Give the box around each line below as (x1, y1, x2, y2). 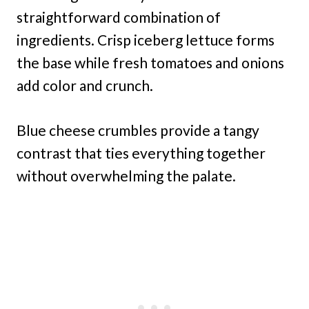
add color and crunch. (17, 77, 153, 94)
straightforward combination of (17, 8, 221, 26)
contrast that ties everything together (17, 144, 266, 162)
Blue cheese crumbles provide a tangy (17, 121, 259, 139)
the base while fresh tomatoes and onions (17, 54, 284, 72)
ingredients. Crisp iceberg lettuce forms (17, 31, 275, 49)
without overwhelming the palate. (17, 167, 236, 185)
